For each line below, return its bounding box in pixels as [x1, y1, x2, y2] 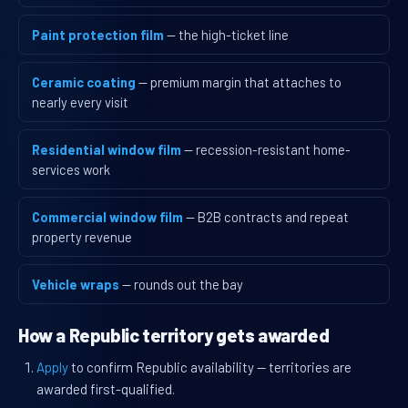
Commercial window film [32, 209, 183, 226]
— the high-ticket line [167, 26, 289, 44]
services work [32, 161, 110, 178]
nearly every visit [32, 94, 128, 111]
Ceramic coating [32, 74, 136, 91]
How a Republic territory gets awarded [18, 324, 330, 347]
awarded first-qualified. [36, 381, 175, 398]
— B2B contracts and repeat [186, 209, 349, 226]
